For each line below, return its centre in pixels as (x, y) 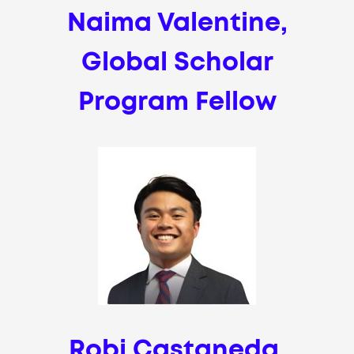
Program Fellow (177, 102)
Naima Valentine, (177, 23)
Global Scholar (177, 63)
